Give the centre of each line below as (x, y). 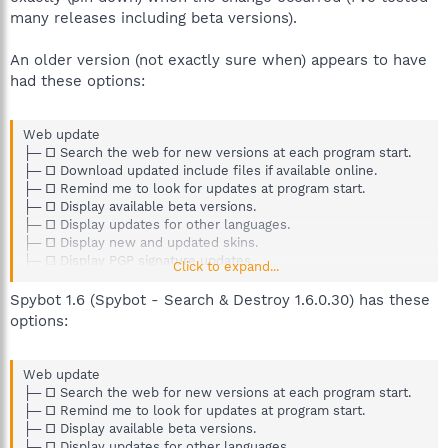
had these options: (77, 80)
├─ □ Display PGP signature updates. (138, 260)
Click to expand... (225, 266)
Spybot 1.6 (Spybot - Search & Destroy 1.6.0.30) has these (220, 299)
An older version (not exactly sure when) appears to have (218, 59)
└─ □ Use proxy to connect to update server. (164, 278)
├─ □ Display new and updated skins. (140, 242)
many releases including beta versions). (153, 17)
